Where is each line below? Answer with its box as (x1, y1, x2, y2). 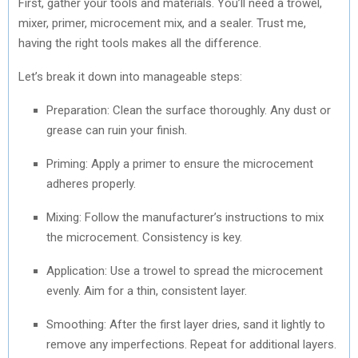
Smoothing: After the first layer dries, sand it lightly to (46, 316, 325, 332)
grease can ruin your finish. (46, 122, 187, 137)
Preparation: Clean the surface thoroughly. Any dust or (46, 102, 331, 117)
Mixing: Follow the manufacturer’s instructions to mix (46, 209, 324, 225)
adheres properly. (46, 176, 136, 191)
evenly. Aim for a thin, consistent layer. (46, 283, 247, 298)
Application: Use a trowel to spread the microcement (46, 263, 323, 278)
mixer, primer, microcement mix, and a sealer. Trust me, (18, 15, 306, 30)
